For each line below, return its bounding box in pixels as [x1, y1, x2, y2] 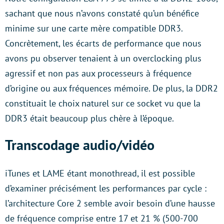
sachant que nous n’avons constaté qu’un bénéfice [5, 7, 199, 19]
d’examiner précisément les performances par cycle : [5, 182, 206, 194]
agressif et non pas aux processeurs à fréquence [5, 67, 191, 79]
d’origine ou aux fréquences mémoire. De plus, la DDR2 [5, 82, 218, 94]
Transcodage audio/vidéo [5, 135, 154, 154]
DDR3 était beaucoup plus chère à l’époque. [5, 112, 174, 124]
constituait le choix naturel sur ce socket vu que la [5, 97, 200, 109]
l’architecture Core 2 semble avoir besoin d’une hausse [5, 197, 215, 209]
